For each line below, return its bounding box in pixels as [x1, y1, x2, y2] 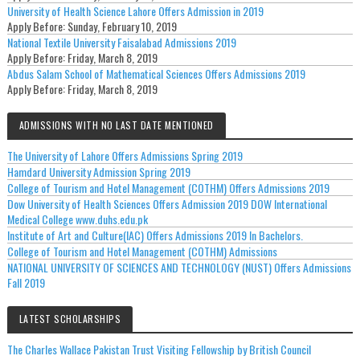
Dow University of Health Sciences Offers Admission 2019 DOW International [6, 195, 327, 213]
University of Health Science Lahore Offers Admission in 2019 [6, 2, 264, 20]
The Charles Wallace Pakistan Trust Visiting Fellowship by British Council [6, 341, 311, 358]
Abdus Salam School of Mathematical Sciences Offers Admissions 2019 [6, 65, 305, 83]
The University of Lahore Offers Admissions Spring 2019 [6, 147, 243, 165]
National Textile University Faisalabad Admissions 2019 [6, 34, 236, 51]
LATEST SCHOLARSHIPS [18, 312, 121, 326]
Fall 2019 [6, 274, 45, 292]
